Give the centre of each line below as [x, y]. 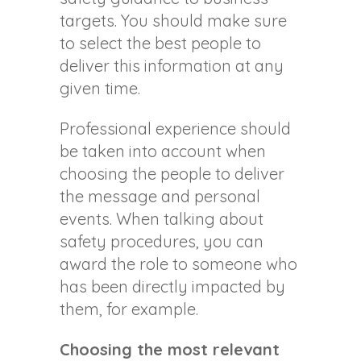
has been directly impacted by [172, 287]
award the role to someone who [178, 264]
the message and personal [160, 197]
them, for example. [129, 309]
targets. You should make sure [173, 21]
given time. [100, 89]
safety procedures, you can [162, 242]
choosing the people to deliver [172, 174]
